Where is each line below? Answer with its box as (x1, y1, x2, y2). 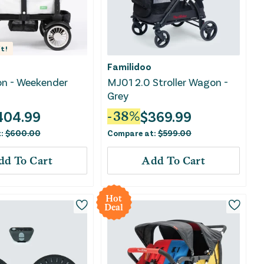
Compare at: (107, 128, 158, 138)
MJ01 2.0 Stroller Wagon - (107, 75, 228, 89)
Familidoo (107, 61, 151, 72)
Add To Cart (141, 154, 206, 167)
